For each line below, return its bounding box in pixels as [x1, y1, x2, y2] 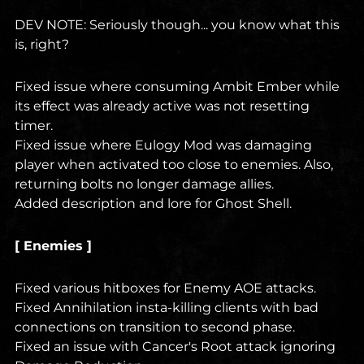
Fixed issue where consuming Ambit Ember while [15, 79, 340, 95]
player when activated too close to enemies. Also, [15, 157, 333, 173]
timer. [15, 118, 53, 134]
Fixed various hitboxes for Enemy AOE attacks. [15, 280, 316, 297]
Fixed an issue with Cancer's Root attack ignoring [15, 339, 336, 355]
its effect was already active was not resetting [15, 98, 310, 115]
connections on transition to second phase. [15, 319, 295, 336]
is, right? [15, 37, 69, 53]
